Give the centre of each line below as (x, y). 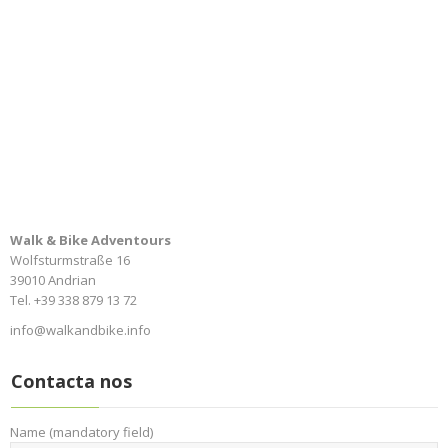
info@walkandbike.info (80, 330)
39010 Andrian (53, 280)
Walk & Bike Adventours (90, 240)
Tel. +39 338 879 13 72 (73, 300)
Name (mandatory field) (81, 431)
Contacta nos (71, 380)
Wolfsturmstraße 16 (70, 260)
